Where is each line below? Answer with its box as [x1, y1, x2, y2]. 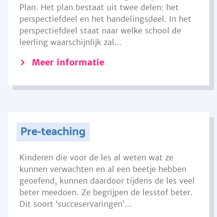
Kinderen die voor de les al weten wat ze [19, 153, 173, 162]
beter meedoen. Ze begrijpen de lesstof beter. [19, 187, 193, 197]
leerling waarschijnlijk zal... [19, 37, 122, 47]
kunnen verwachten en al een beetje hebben [19, 164, 186, 174]
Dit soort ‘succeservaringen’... [19, 199, 132, 209]
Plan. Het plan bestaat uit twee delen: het [19, 2, 179, 12]
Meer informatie [32, 57, 104, 68]
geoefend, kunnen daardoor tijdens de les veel [19, 176, 195, 186]
